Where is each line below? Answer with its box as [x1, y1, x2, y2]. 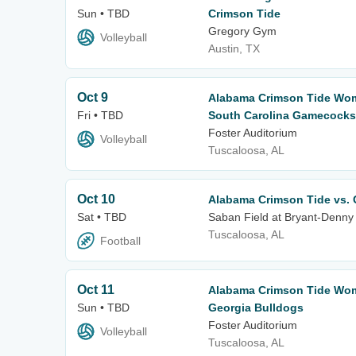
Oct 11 [77, 283, 114, 297]
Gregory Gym [208, 24, 277, 37]
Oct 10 [77, 192, 115, 206]
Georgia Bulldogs [208, 301, 304, 315]
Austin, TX [208, 41, 260, 55]
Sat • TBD [77, 210, 126, 223]
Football [100, 234, 141, 248]
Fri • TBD [77, 108, 123, 122]
